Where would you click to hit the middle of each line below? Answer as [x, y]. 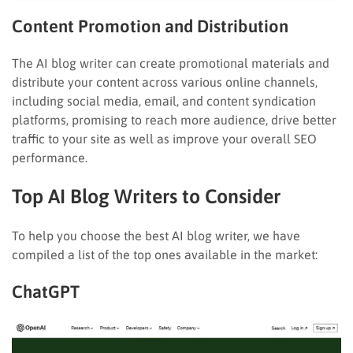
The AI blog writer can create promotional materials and [171, 63]
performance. [50, 157]
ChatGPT [46, 291]
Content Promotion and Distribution [150, 26]
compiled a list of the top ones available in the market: [165, 254]
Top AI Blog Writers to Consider [146, 196]
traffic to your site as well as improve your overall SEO [164, 138]
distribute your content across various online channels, [165, 82]
